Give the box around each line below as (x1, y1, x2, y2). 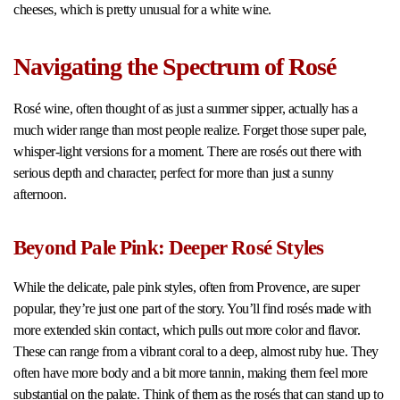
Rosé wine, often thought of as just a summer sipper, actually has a (13, 100, 358, 116)
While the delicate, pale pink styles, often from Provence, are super (13, 279, 360, 295)
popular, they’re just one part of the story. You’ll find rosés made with (13, 300, 371, 316)
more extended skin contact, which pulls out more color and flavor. (13, 321, 361, 337)
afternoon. (13, 186, 67, 202)
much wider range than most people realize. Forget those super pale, (13, 121, 367, 137)
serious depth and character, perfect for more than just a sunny (13, 164, 334, 180)
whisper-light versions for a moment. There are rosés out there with (13, 143, 362, 159)
